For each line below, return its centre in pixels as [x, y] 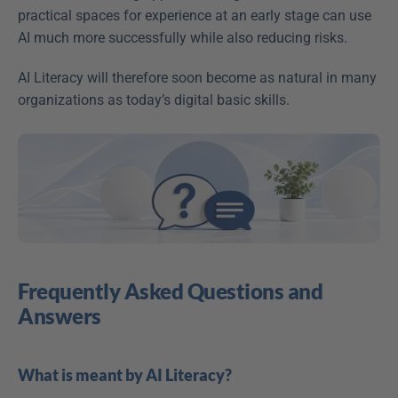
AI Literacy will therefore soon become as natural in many [197, 78]
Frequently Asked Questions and [170, 291]
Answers [60, 316]
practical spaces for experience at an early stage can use [195, 16]
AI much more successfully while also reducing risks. [184, 38]
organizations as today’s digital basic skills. [155, 100]
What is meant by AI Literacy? [125, 375]
